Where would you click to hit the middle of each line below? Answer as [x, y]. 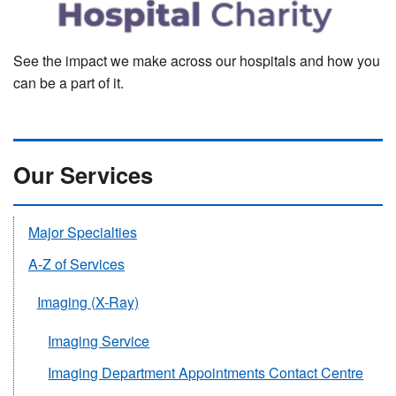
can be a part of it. [70, 83]
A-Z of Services [76, 263]
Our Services [83, 174]
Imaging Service [99, 340]
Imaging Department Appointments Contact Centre [206, 372]
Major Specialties [83, 232]
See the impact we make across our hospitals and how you [197, 61]
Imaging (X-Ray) [88, 302]
